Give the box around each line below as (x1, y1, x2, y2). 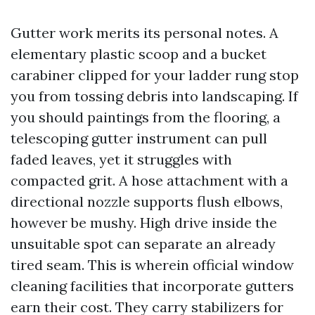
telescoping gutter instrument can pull (11, 129, 267, 147)
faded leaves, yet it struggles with (11, 150, 232, 168)
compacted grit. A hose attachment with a (11, 172, 288, 189)
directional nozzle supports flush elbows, (11, 193, 283, 210)
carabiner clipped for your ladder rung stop (11, 66, 299, 84)
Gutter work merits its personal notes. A (11, 24, 278, 41)
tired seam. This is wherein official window (11, 256, 294, 274)
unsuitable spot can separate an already (11, 235, 276, 252)
